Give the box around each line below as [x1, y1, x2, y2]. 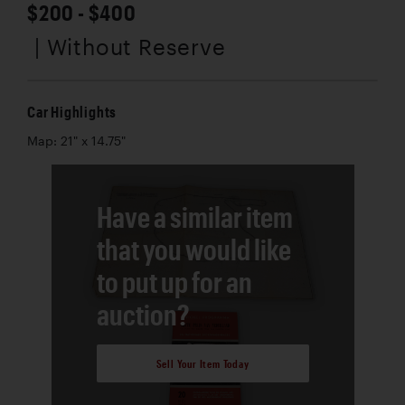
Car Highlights [27, 103, 118, 121]
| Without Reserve [34, 33, 226, 61]
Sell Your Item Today [155, 356, 250, 370]
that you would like [96, 232, 291, 267]
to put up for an [96, 265, 252, 299]
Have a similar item [96, 200, 293, 234]
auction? [96, 297, 190, 332]
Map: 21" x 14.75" [27, 134, 126, 149]
